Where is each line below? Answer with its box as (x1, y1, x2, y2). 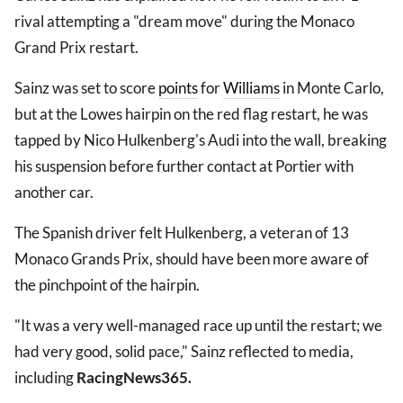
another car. (14, 183, 94, 202)
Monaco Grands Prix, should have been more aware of (14, 249, 369, 269)
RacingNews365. (76, 368, 192, 388)
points (158, 78, 198, 98)
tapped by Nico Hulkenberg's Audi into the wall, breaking (14, 130, 387, 150)
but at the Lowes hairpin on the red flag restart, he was (14, 104, 368, 124)
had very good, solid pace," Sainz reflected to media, (14, 342, 354, 362)
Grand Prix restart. (14, 38, 139, 58)
